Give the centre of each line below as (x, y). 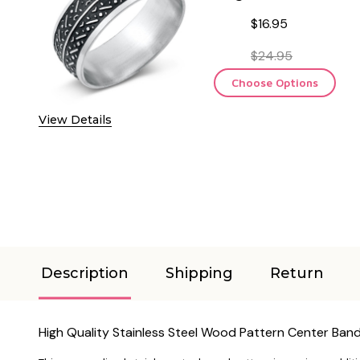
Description (85, 273)
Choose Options (275, 82)
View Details (75, 119)
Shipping (199, 273)
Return (297, 273)
